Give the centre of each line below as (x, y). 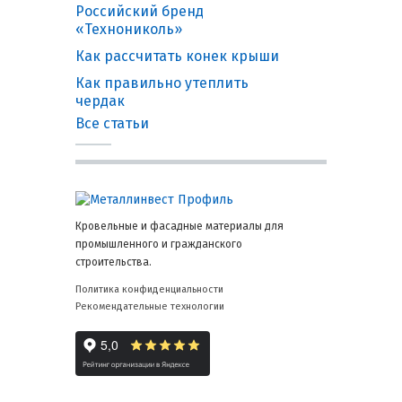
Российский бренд (140, 12)
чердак (100, 101)
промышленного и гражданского (159, 245)
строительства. (114, 262)
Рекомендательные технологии (150, 307)
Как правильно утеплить (162, 83)
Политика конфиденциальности (149, 290)
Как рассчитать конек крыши (177, 57)
